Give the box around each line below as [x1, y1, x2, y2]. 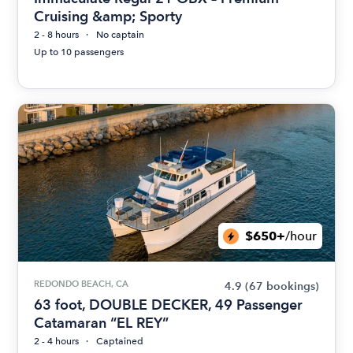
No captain [96, 29, 145, 41]
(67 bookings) [244, 280, 319, 294]
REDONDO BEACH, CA [34, 278, 129, 290]
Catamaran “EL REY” [34, 314, 169, 332]
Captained [96, 336, 144, 347]
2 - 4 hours [34, 336, 80, 347]
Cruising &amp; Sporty [34, 8, 183, 25]
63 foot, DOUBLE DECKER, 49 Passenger [34, 296, 303, 314]
